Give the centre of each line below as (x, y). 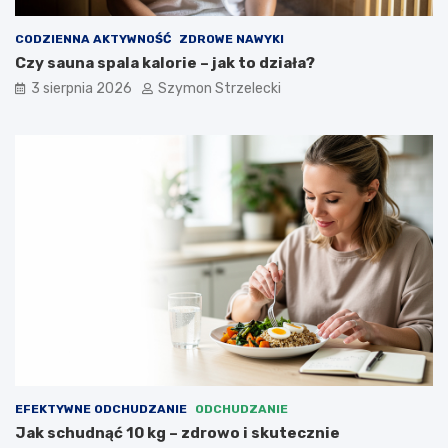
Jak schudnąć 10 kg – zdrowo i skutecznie (177, 433)
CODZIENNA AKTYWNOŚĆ (93, 39)
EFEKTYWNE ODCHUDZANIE (101, 409)
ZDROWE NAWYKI (231, 39)
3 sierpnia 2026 (81, 89)
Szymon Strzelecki (219, 89)
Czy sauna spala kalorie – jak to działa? (165, 63)
